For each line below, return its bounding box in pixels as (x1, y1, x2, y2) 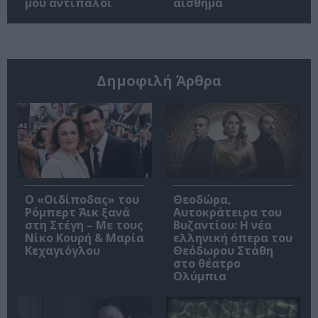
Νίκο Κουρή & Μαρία (25, 230, 144, 246)
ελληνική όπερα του (173, 230, 292, 246)
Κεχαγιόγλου (25, 243, 100, 259)
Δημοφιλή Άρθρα (97, 70, 221, 90)
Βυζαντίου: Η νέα (173, 217, 272, 234)
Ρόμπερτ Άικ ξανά (25, 204, 130, 221)
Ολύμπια (173, 268, 226, 285)
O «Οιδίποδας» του (25, 192, 139, 208)
